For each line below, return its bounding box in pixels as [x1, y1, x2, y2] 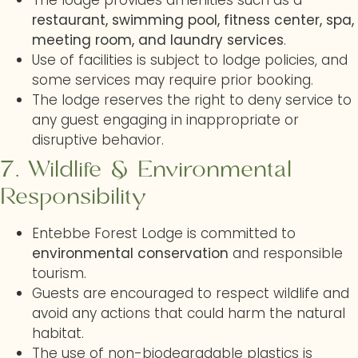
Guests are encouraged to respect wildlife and [32, 284, 349, 303]
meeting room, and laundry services [32, 30, 284, 50]
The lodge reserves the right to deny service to [32, 90, 352, 109]
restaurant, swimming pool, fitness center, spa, [32, 10, 354, 30]
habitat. [32, 324, 84, 343]
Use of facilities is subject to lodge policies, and [32, 50, 348, 70]
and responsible [229, 244, 343, 263]
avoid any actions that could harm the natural [32, 304, 345, 323]
